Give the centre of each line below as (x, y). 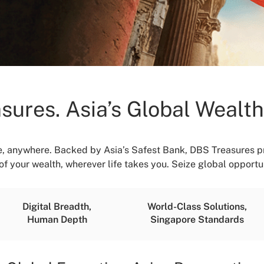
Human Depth (57, 220)
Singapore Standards (197, 220)
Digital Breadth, (57, 207)
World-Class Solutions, (197, 207)
